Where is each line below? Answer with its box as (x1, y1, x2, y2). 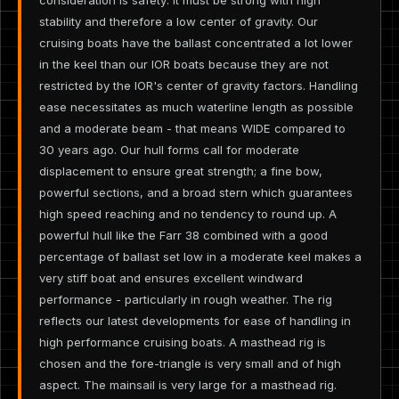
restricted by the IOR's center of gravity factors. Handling (39, 77, 358, 93)
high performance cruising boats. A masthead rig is (39, 334, 326, 349)
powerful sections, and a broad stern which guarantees (39, 184, 353, 199)
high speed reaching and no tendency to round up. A (39, 206, 337, 221)
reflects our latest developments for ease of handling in (39, 313, 351, 328)
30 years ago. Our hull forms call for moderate (39, 142, 299, 157)
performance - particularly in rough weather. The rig (39, 291, 332, 306)
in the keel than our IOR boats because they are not (39, 56, 329, 71)
